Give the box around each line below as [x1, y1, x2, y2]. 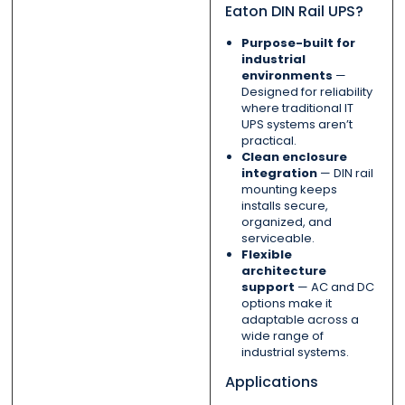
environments [240, 67, 333, 85]
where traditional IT [240, 99, 353, 118]
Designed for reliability [240, 83, 372, 101]
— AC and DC [294, 278, 374, 297]
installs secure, [240, 197, 328, 215]
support [240, 278, 295, 297]
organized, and [240, 213, 332, 231]
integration [240, 165, 317, 183]
